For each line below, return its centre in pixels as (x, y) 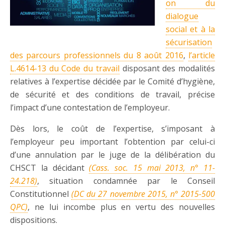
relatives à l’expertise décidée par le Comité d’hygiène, (113, 81)
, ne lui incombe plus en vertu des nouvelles (121, 207)
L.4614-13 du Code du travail (65, 68)
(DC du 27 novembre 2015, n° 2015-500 (143, 194)
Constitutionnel (41, 194)
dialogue (182, 16)
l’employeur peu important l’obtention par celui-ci (113, 142)
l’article (202, 55)
